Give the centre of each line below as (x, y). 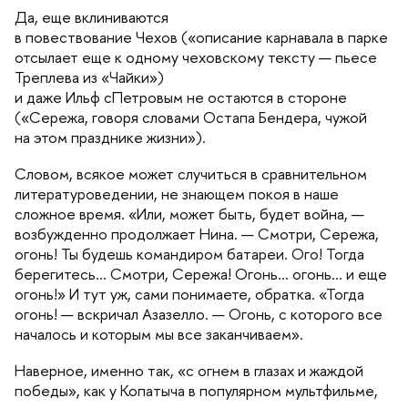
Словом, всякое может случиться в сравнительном (191, 173)
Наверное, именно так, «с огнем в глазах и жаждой (189, 370)
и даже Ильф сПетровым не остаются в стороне (181, 97)
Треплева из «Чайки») (89, 77)
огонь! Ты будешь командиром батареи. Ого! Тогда (189, 254)
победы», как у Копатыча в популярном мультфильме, (196, 390)
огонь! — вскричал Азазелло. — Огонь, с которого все (199, 314)
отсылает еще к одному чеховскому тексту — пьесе (196, 57)
